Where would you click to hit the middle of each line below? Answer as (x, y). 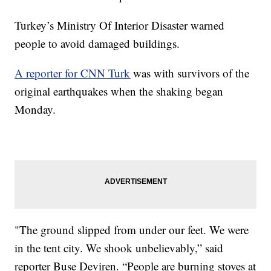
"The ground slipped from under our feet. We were (132, 230)
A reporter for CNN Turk (73, 73)
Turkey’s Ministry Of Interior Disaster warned (120, 25)
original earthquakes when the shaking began (119, 91)
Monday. (35, 109)
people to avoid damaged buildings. (97, 44)
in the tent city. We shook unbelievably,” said (119, 248)
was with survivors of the (190, 73)
